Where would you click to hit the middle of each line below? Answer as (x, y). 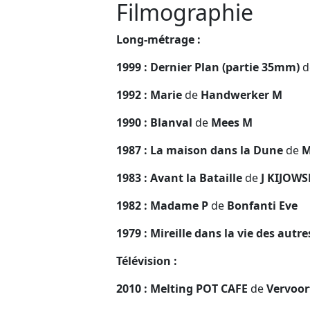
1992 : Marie (151, 94)
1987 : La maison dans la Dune (201, 150)
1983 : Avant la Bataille (181, 177)
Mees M (230, 122)
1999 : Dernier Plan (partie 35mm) (209, 67)
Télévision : (148, 261)
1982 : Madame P (164, 205)
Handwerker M (240, 94)
